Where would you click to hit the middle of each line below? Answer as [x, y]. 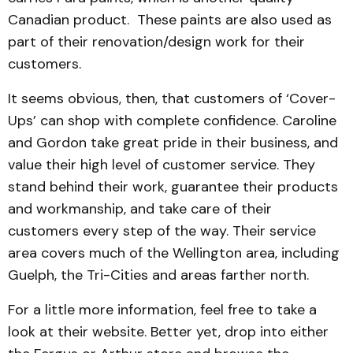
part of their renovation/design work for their [156, 42]
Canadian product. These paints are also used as [170, 20]
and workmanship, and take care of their [140, 209]
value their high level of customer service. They [162, 165]
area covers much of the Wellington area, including [174, 253]
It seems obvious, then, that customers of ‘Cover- [172, 98]
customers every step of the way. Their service [162, 231]
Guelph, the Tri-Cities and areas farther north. [158, 275]
